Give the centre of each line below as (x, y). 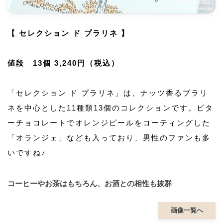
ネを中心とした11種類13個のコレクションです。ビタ (111, 108)
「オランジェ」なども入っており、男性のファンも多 (109, 137)
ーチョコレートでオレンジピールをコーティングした (109, 122)
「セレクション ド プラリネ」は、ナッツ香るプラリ (108, 93)
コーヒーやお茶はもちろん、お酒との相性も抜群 (90, 183)
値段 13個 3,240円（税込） (63, 63)
